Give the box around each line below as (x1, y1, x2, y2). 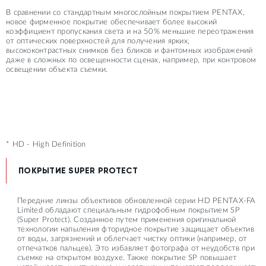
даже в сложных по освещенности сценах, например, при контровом (6, 56, 256, 64)
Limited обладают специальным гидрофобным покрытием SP (17, 206, 240, 214)
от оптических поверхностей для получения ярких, (6, 37, 190, 45)
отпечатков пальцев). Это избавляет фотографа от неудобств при (17, 244, 255, 252)
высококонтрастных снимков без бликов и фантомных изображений (6, 46, 253, 55)
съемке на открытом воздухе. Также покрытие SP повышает (17, 254, 237, 262)
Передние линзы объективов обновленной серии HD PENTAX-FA (17, 197, 256, 205)
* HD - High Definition (6, 140, 86, 148)
